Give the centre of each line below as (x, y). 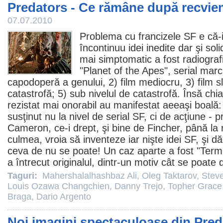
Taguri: (24, 176)
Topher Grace (195, 186)
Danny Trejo (139, 186)
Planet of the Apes (124, 71)
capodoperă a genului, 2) (64, 82)
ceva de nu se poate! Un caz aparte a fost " (104, 151)
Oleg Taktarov (169, 176)
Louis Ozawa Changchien (58, 186)
